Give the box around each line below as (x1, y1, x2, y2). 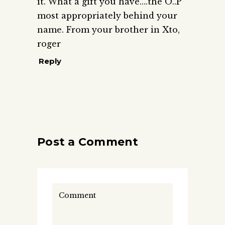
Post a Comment (37, 135, 139, 149)
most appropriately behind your (37, 10, 177, 21)
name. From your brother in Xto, (37, 24, 180, 35)
